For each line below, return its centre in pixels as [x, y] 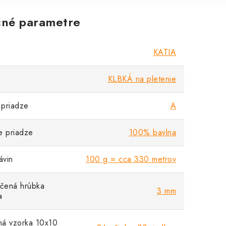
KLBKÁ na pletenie [142, 79]
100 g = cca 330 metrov [131, 159]
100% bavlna [152, 132]
